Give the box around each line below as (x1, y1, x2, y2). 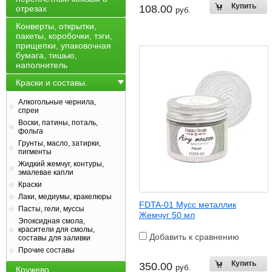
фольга (18, 127, 43, 135)
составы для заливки (18, 234, 90, 242)
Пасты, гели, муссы (18, 205, 84, 213)
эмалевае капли (18, 168, 73, 177)
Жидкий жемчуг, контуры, (18, 160, 104, 168)
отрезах (16, 4, 47, 13)
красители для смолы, (18, 225, 95, 234)
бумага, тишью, (16, 50, 77, 60)
